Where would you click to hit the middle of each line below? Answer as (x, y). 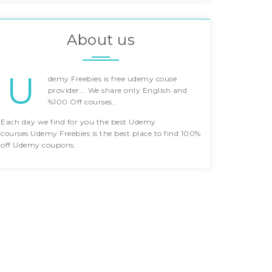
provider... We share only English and (117, 90)
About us (101, 40)
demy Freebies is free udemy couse (112, 79)
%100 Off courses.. (82, 102)
